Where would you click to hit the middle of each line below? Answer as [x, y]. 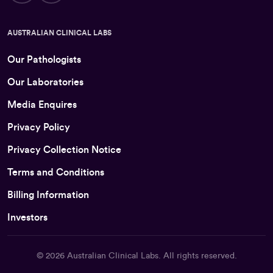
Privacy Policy [39, 127]
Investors [27, 217]
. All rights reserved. [197, 256]
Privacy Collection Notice [64, 150]
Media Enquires [42, 105]
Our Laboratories [45, 82]
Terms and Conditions [56, 172]
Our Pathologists [44, 59]
